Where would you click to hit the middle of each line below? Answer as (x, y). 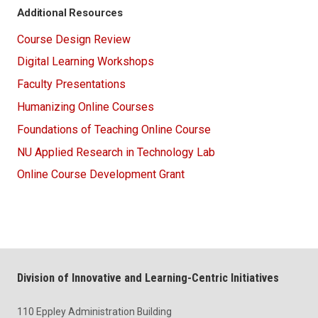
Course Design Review (74, 39)
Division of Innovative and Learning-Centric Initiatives (148, 278)
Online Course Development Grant (101, 175)
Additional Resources (70, 13)
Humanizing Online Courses (86, 106)
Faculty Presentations (71, 84)
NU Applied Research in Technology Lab (116, 152)
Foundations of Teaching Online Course (114, 129)
